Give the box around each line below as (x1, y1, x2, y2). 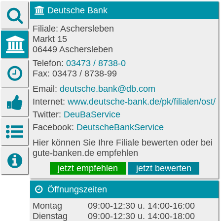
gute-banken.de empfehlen (33, 148, 138, 158)
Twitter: (33, 109, 64, 119)
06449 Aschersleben (33, 44, 113, 54)
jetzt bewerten (136, 163, 191, 174)
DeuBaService (64, 109, 120, 119)
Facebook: (33, 122, 76, 132)
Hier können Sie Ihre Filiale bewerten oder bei (33, 138, 213, 148)
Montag (33, 201, 62, 211)
